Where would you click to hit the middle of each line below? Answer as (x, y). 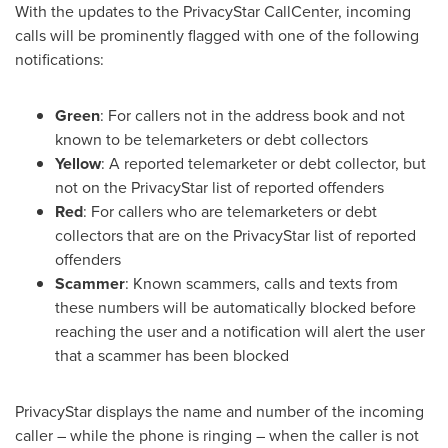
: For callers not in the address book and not (252, 115)
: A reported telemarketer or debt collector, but (263, 163)
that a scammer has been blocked (172, 355)
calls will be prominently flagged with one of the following (217, 35)
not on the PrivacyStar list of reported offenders (219, 187)
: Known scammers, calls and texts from (261, 283)
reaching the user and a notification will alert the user (240, 331)
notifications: (59, 59)
